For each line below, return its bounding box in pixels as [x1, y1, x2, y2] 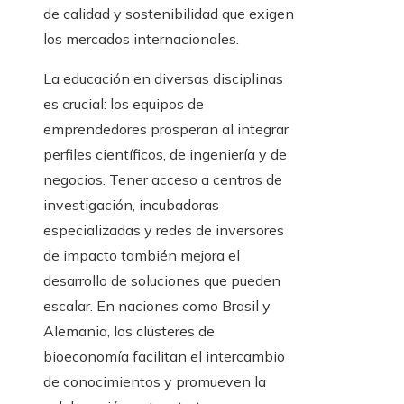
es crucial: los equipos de [43, 95, 204, 114]
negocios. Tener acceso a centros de [43, 170, 282, 189]
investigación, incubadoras [43, 196, 219, 215]
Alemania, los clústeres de [43, 322, 215, 341]
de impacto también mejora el [43, 246, 240, 265]
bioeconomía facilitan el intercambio [43, 347, 285, 366]
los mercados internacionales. [43, 30, 239, 49]
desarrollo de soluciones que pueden [43, 271, 280, 290]
